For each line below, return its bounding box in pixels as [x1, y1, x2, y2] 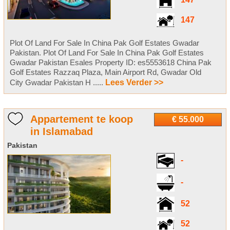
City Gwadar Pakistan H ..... [9, 78, 105, 87]
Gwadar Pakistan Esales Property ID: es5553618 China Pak [9, 58, 212, 67]
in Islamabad [30, 126, 93, 138]
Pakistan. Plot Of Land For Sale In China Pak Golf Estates [9, 48, 204, 57]
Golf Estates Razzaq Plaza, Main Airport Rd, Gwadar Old [9, 68, 201, 77]
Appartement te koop [30, 113, 133, 125]
